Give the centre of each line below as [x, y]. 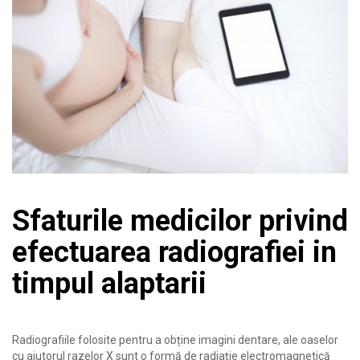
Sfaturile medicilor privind [180, 221]
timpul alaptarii [109, 283]
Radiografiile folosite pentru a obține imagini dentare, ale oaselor [175, 340]
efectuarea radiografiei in [174, 252]
